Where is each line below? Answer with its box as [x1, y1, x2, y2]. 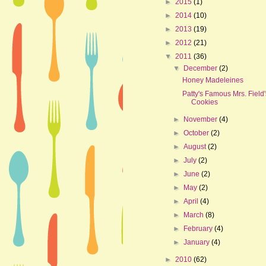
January [183, 237, 212, 246]
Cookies [191, 97, 218, 106]
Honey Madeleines [182, 75, 243, 84]
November [183, 115, 220, 123]
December [183, 64, 220, 72]
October [183, 128, 211, 137]
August [183, 142, 208, 151]
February [183, 224, 215, 233]
